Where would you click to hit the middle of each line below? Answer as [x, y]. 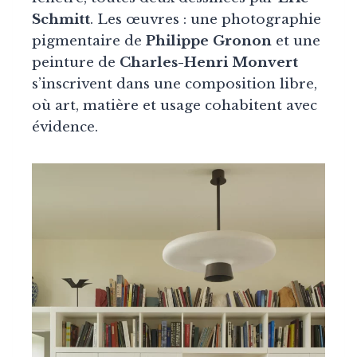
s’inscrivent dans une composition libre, [175, 84]
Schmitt [61, 20]
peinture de [76, 63]
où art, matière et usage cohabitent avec [175, 106]
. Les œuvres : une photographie [206, 20]
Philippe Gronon [209, 41]
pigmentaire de [89, 41]
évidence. [65, 127]
